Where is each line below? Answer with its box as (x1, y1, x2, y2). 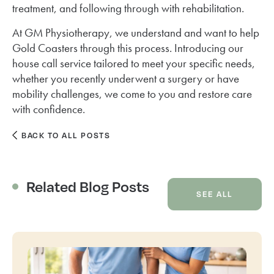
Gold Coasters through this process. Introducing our (12, 40, 243, 56)
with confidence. (12, 101, 85, 117)
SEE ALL (196, 188, 233, 199)
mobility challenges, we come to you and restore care (12, 86, 252, 102)
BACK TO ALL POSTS (21, 130, 111, 140)
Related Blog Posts (26, 177, 149, 196)
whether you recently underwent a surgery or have (12, 70, 239, 86)
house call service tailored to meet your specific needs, (12, 55, 255, 71)
